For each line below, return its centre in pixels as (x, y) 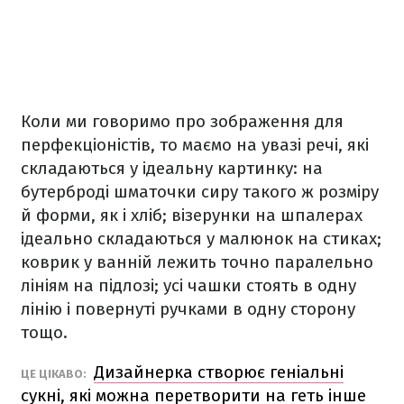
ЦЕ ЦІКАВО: (55, 374)
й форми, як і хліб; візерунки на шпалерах (192, 215)
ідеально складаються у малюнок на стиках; (201, 239)
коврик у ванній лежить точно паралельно (197, 262)
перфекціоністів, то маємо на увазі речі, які (195, 145)
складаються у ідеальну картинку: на (172, 168)
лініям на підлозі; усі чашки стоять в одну (188, 285)
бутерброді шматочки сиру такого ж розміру (200, 192)
